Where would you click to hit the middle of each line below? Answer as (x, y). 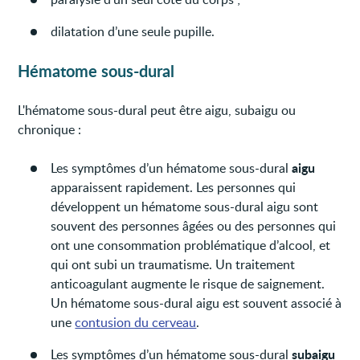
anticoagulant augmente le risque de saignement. (188, 284)
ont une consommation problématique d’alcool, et (191, 245)
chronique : (50, 130)
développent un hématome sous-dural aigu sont (185, 207)
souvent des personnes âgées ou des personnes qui (194, 226)
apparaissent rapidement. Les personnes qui (174, 188)
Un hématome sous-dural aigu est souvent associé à (196, 303)
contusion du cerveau (136, 323)
